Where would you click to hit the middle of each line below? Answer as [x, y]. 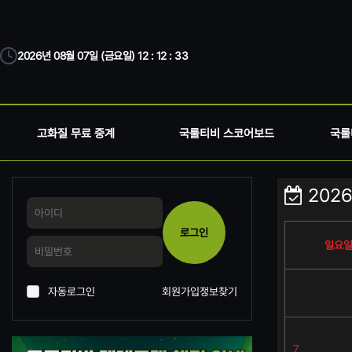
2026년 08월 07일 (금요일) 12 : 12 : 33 [103, 56]
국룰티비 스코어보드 [226, 134]
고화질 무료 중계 [75, 134]
